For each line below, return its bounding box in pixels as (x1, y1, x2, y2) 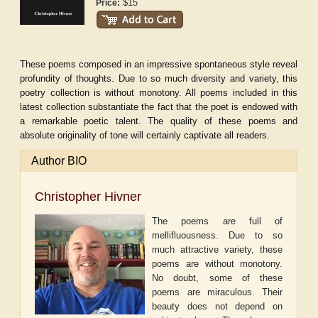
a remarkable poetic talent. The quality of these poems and (20, 116, 298, 127)
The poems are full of (152, 216, 283, 227)
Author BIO (31, 155, 87, 168)
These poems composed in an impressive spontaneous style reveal (20, 59, 298, 70)
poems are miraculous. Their (152, 287, 283, 298)
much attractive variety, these (152, 244, 283, 256)
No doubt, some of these (152, 273, 283, 284)
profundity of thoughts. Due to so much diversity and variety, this (20, 73, 298, 84)
